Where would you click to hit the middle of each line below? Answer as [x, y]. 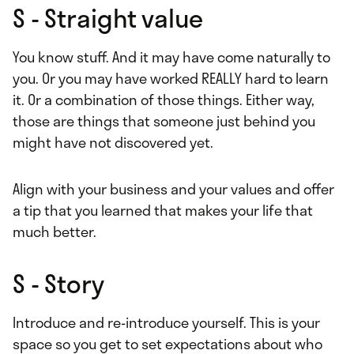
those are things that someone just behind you [164, 121]
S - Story [61, 284]
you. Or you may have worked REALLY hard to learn [171, 79]
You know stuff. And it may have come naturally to [171, 57]
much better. [55, 232]
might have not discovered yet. [115, 143]
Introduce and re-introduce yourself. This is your [166, 323]
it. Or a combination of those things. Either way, [164, 100]
